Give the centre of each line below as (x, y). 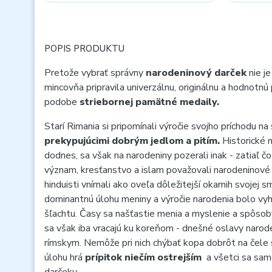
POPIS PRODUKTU (84, 49)
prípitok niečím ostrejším (143, 257)
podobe (62, 102)
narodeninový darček (197, 73)
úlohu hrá (65, 257)
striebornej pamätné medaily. (149, 102)
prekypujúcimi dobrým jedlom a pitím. (133, 141)
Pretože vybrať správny (95, 73)
